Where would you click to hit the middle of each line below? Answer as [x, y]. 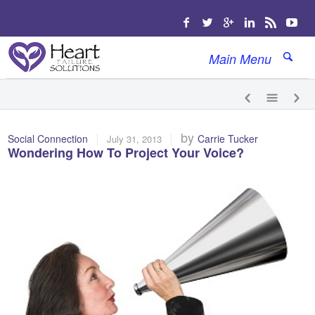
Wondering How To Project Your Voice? [126, 153]
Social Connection [48, 139]
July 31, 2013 [135, 139]
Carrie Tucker [228, 139]
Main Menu [240, 59]
